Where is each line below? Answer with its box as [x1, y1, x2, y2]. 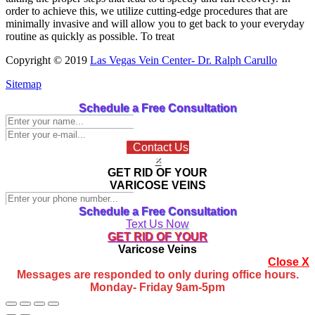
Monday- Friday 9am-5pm [90, 281, 225, 294]
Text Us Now [126, 218, 189, 231]
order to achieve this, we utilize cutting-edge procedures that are [6, 5, 288, 18]
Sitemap [6, 78, 41, 91]
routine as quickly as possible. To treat [6, 30, 174, 43]
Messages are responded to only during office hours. [16, 269, 299, 281]
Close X [268, 256, 309, 269]
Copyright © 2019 [6, 54, 90, 67]
